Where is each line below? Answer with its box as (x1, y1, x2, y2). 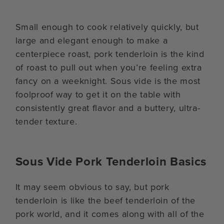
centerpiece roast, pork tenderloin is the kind (15, 47, 204, 60)
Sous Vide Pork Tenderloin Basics (15, 152, 206, 170)
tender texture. (15, 114, 77, 128)
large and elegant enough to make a (15, 33, 168, 47)
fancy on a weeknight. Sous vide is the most (15, 74, 200, 87)
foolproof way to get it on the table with (15, 87, 181, 101)
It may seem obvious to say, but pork (15, 180, 169, 193)
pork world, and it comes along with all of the (15, 207, 204, 220)
